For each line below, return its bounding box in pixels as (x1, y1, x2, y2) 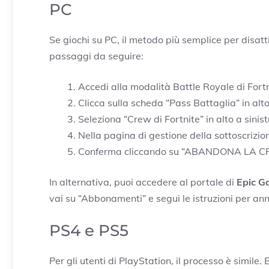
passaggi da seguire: (49, 50, 144, 62)
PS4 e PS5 (49, 221, 128, 241)
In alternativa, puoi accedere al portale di (49, 176, 237, 189)
